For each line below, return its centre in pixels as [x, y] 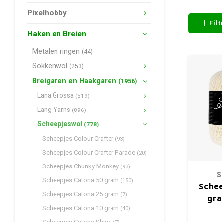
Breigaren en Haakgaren [75, 81]
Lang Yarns [55, 110]
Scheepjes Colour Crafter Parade [89, 152]
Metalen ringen [57, 51]
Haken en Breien [57, 34]
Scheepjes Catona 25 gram [81, 194]
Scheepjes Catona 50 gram [81, 180]
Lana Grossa [56, 96]
